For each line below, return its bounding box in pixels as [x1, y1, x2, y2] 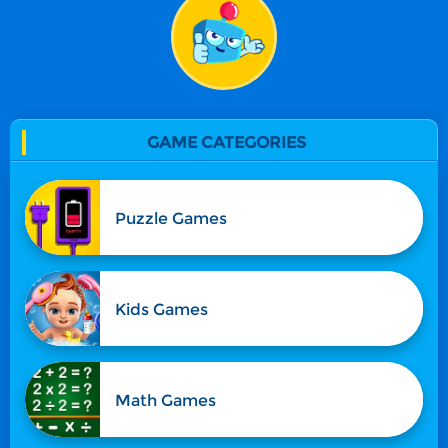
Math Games [114, 390, 216, 410]
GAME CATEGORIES [146, 133, 306, 153]
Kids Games [114, 299, 208, 319]
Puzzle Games [114, 208, 227, 228]
